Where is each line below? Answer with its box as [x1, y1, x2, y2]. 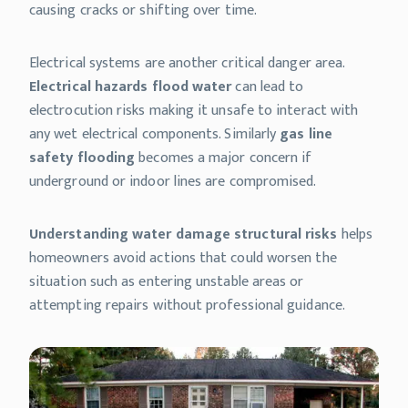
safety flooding [29, 146, 136, 171]
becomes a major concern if [135, 146, 312, 171]
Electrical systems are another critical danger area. [29, 51, 345, 76]
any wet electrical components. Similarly [29, 122, 280, 148]
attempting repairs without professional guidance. [29, 293, 345, 319]
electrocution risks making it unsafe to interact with [29, 98, 359, 124]
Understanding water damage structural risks [29, 222, 338, 248]
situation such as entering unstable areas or [29, 270, 304, 295]
